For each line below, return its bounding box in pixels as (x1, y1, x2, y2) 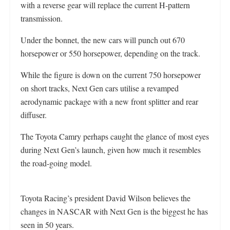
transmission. (21, 13, 63, 24)
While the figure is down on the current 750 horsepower (21, 69, 201, 81)
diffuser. (21, 109, 47, 121)
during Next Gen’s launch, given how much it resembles (21, 144, 201, 156)
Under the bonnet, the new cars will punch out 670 (21, 34, 185, 46)
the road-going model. (21, 158, 92, 169)
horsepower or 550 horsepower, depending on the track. (21, 48, 200, 59)
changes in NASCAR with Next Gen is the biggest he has (21, 206, 208, 217)
